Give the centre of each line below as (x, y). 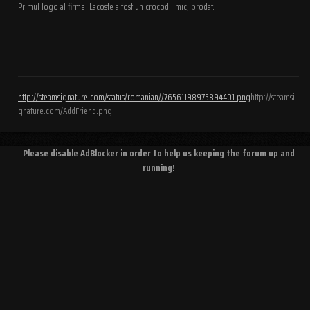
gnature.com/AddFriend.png (65, 111)
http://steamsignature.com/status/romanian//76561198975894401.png (134, 97)
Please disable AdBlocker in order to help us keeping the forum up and (158, 153)
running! (158, 167)
